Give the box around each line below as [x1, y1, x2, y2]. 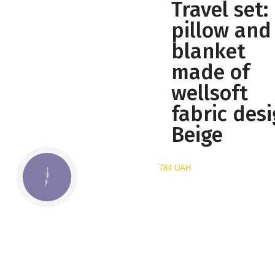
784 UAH [159, 163, 192, 173]
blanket [171, 39, 246, 64]
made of [171, 60, 250, 85]
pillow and [171, 18, 272, 44]
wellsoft [171, 80, 249, 106]
